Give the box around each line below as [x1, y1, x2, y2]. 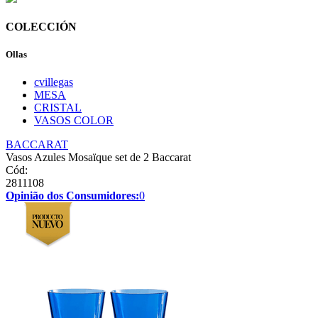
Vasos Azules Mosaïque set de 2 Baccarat [6, 151, 191, 164]
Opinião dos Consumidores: [6, 190, 139, 202]
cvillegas [34, 76, 73, 89]
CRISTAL [34, 102, 82, 114]
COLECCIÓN [6, 20, 77, 33]
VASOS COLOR [34, 114, 114, 127]
